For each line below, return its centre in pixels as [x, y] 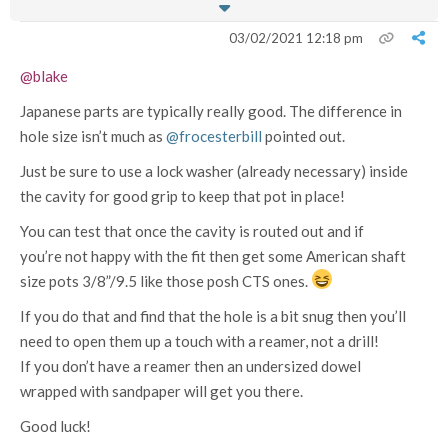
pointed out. [303, 136]
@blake [44, 76]
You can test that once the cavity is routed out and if [192, 231]
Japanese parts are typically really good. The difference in [211, 111]
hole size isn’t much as [93, 136]
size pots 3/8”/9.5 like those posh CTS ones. [165, 281]
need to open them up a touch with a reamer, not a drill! [199, 341]
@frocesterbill [214, 136]
